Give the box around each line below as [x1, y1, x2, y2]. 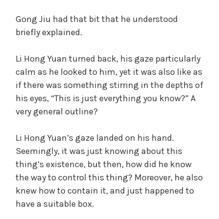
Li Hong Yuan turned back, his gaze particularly [16, 53, 200, 64]
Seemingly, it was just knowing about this [16, 145, 182, 156]
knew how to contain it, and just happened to [16, 185, 194, 196]
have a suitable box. [16, 198, 94, 209]
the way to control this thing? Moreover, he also [16, 172, 203, 183]
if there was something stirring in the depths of [16, 79, 203, 90]
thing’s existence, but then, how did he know [16, 158, 192, 170]
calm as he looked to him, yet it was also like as [16, 66, 202, 77]
